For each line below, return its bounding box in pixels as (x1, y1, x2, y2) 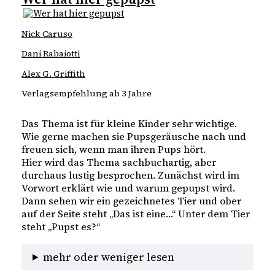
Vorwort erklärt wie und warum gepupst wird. (21, 181, 235, 195)
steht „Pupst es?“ (21, 220, 100, 234)
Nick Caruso (21, 28, 72, 41)
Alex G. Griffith (21, 67, 85, 80)
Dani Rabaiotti (21, 47, 80, 60)
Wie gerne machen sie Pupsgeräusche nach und (21, 130, 246, 144)
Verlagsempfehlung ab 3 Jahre (21, 87, 152, 99)
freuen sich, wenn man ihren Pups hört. (21, 142, 206, 157)
